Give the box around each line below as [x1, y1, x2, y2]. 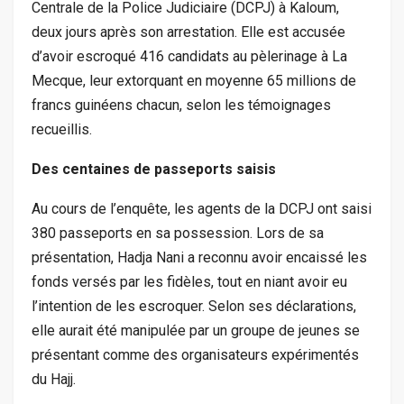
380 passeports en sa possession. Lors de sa [32, 225, 324, 243]
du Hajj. [32, 371, 76, 389]
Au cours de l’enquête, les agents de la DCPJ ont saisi [32, 200, 372, 218]
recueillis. [32, 121, 92, 139]
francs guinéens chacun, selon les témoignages [32, 96, 331, 115]
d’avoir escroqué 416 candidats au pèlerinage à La [32, 48, 347, 66]
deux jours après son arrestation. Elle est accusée [32, 23, 345, 41]
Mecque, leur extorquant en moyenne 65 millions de [32, 72, 356, 90]
